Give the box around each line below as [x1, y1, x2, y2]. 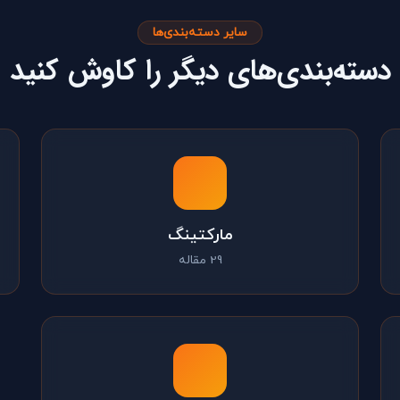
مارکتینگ [167, 224, 233, 246]
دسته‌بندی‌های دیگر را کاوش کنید [9, 49, 391, 94]
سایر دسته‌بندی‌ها [153, 24, 247, 41]
